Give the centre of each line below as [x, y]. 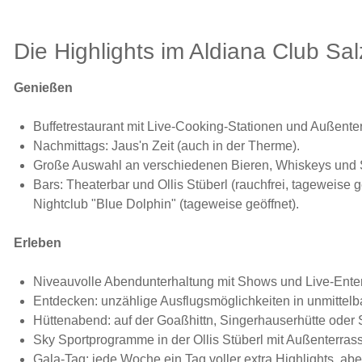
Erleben [38, 242]
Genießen [43, 87]
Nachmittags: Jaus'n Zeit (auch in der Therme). [166, 145]
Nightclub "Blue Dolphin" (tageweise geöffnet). [166, 204]
